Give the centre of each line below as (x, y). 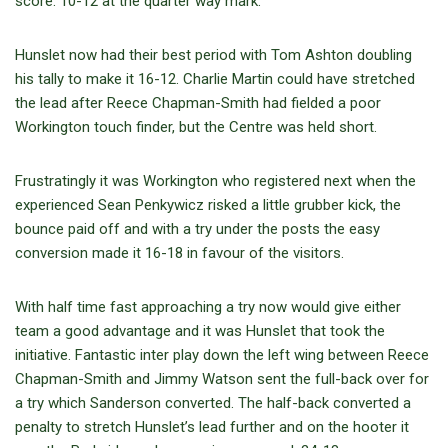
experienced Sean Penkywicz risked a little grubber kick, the (208, 204)
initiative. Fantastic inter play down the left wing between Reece (222, 354)
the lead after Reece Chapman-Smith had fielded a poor (198, 102)
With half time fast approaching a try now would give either (208, 306)
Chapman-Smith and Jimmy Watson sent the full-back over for (222, 378)
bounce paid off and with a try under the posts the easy (197, 228)
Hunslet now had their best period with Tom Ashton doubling (213, 54)
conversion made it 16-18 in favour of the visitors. (179, 252)
